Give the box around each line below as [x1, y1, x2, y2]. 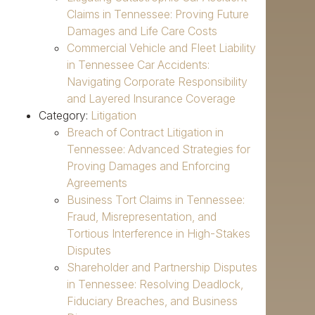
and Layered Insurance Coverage [67, 91, 236, 106]
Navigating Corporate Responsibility [67, 75, 247, 89]
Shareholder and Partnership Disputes [67, 260, 257, 275]
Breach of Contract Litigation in [67, 125, 224, 140]
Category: [39, 108, 91, 123]
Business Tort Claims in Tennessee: [67, 193, 245, 207]
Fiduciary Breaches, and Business [67, 294, 238, 309]
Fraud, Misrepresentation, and [67, 210, 217, 224]
